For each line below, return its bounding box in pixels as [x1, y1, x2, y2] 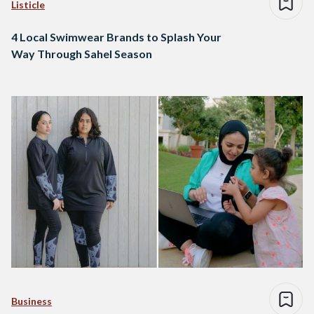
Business [11, 295, 52, 308]
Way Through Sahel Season [11, 47, 152, 61]
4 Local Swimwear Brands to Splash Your [11, 30, 221, 44]
